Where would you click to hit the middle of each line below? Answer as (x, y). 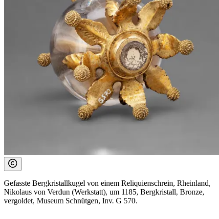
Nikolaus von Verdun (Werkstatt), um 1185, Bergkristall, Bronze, (104, 192)
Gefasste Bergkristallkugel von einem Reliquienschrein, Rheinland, (107, 183)
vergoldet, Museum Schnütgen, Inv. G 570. (71, 201)
